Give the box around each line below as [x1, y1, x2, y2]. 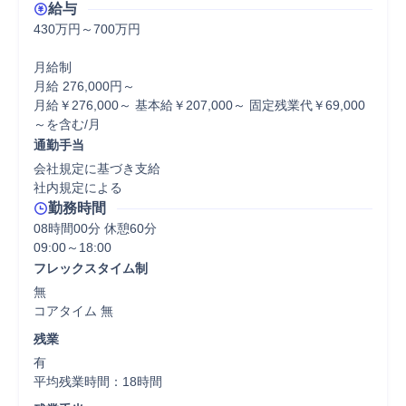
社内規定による [34, 180, 122, 195]
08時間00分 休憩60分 [34, 221, 157, 236]
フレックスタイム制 [34, 261, 148, 275]
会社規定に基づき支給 [34, 161, 160, 176]
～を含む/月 [34, 117, 101, 131]
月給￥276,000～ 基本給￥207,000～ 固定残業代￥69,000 [34, 98, 365, 112]
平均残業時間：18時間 [34, 374, 162, 389]
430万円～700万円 [34, 22, 140, 36]
